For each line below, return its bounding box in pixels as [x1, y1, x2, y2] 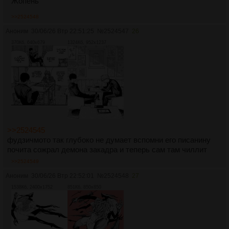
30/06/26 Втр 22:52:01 [31, 172, 94, 179]
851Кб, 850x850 [67, 184, 101, 190]
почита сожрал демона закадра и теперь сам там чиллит [7, 145, 207, 154]
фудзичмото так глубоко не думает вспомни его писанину [7, 135, 211, 144]
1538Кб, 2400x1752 [11, 184, 53, 190]
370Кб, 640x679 [11, 40, 45, 45]
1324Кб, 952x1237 [67, 40, 106, 45]
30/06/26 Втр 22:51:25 [31, 28, 94, 35]
